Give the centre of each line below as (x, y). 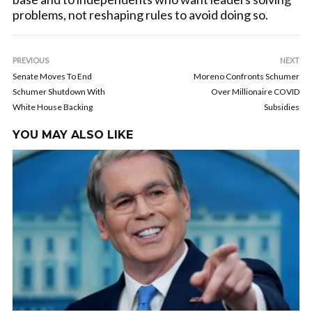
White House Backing (53, 107)
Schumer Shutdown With (59, 92)
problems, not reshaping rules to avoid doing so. (140, 15)
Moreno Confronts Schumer (247, 76)
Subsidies (282, 107)
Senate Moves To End (52, 76)
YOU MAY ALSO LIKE (73, 135)
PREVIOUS (31, 60)
